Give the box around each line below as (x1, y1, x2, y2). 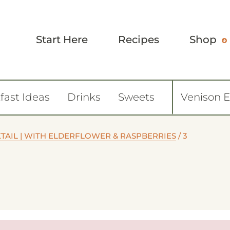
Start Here (36, 33, 88, 46)
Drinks (67, 91, 101, 103)
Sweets (118, 91, 155, 103)
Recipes (118, 33, 159, 46)
